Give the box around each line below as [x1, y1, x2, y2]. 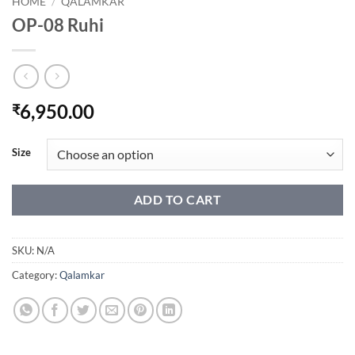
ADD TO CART [133, 192, 222, 207]
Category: [12, 269, 59, 282]
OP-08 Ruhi [12, 14, 104, 36]
